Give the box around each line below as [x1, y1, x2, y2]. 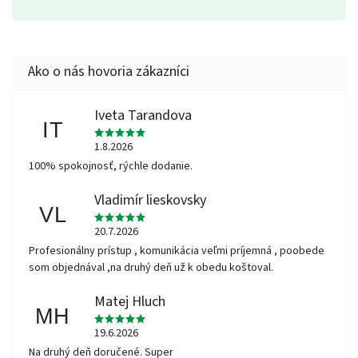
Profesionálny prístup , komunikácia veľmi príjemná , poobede [29, 243, 324, 259]
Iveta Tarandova [94, 105, 193, 125]
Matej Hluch [94, 292, 166, 312]
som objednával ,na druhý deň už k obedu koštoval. [29, 260, 273, 276]
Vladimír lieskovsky [94, 190, 207, 210]
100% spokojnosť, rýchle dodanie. [29, 158, 193, 174]
